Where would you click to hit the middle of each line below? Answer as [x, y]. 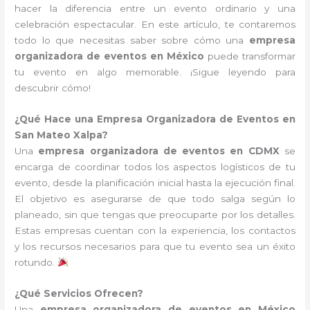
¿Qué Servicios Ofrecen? [79, 293]
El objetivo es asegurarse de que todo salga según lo [155, 199]
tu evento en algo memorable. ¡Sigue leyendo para [155, 72]
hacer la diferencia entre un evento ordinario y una [155, 9]
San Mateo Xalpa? [62, 135]
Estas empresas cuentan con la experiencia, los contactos [155, 231]
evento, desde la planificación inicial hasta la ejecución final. [155, 183]
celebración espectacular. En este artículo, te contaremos [155, 25]
